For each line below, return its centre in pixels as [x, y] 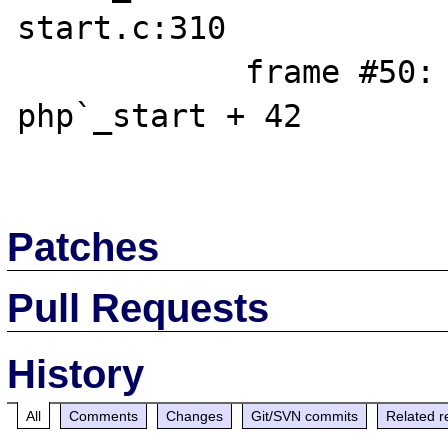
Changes [195, 415]
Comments [104, 415]
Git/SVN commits [305, 415]
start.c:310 [122, 28]
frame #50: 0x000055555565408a [131, 72]
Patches [83, 246]
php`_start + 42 [160, 116]
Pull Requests [138, 307]
